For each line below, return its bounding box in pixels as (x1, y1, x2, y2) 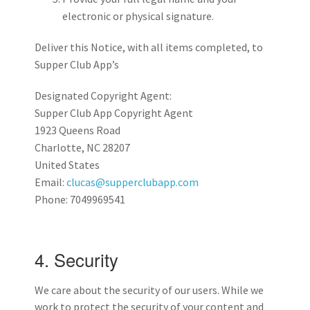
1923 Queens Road (35, 123, 120, 138)
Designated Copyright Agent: (35, 89, 172, 103)
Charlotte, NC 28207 (35, 140, 130, 155)
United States (35, 158, 100, 172)
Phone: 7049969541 (35, 192, 125, 207)
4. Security (35, 247, 118, 273)
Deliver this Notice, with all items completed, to (35, 40, 263, 55)
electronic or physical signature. (62, 9, 214, 24)
